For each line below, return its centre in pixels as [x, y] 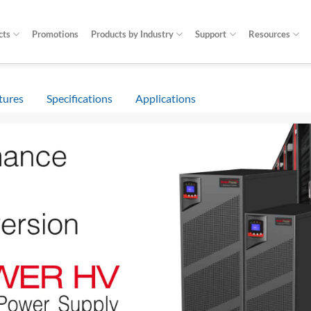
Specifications [79, 98]
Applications [166, 98]
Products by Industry [133, 34]
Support [211, 34]
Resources [269, 34]
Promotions [56, 34]
